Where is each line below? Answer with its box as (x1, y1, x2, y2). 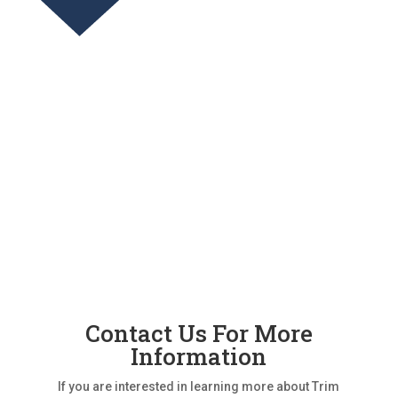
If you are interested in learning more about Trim (58, 378, 340, 394)
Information (131, 340, 267, 371)
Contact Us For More (84, 317, 313, 348)
